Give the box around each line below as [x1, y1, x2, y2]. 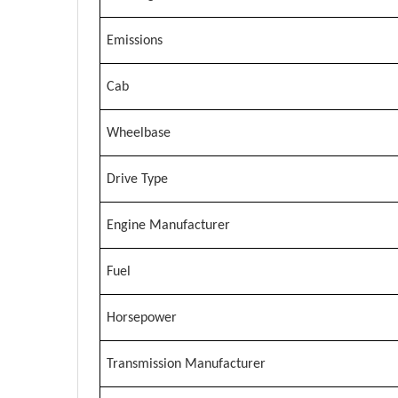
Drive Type [107, 172, 168, 187]
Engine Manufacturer [107, 219, 230, 234]
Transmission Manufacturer [107, 357, 266, 372]
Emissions [107, 34, 163, 49]
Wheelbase [107, 126, 171, 141]
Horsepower [107, 311, 177, 326]
